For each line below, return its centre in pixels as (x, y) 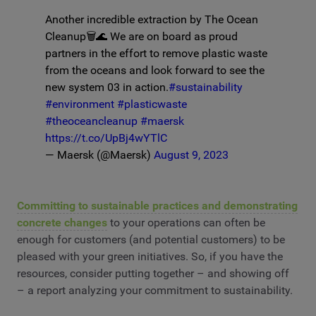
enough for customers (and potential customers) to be (151, 239)
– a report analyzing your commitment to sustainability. (155, 290)
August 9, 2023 (191, 154)
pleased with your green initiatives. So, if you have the (150, 256)
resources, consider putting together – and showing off (153, 273)
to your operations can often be (186, 222)
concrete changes (62, 222)
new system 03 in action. (107, 87)
